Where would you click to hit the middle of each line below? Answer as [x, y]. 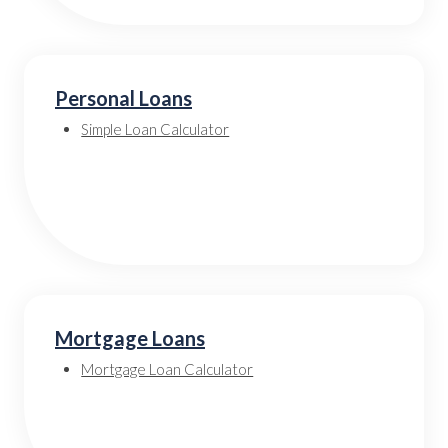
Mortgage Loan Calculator [167, 369]
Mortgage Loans [130, 338]
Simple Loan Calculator [155, 129]
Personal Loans [123, 98]
